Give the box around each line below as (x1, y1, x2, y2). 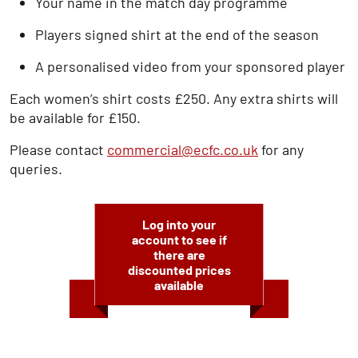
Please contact (10, 141, 107, 158)
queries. (10, 160, 62, 177)
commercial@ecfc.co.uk (107, 141, 258, 158)
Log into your (142, 217, 216, 232)
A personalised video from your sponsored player (35, 58, 345, 75)
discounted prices (127, 262, 231, 277)
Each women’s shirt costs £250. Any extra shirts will (10, 89, 338, 107)
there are (153, 247, 205, 262)
